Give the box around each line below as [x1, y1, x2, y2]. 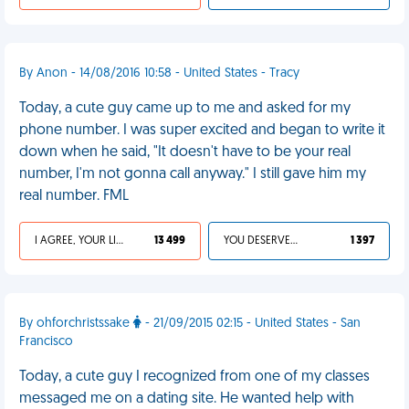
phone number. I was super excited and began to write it [19, 123, 385, 138]
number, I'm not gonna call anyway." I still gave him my [19, 167, 366, 182]
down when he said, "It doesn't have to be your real [19, 145, 351, 160]
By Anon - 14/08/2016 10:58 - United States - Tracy [19, 67, 299, 80]
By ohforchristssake [19, 317, 133, 330]
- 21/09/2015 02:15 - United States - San [142, 317, 361, 330]
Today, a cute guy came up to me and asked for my [19, 101, 351, 116]
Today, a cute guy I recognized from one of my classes [19, 370, 370, 384]
